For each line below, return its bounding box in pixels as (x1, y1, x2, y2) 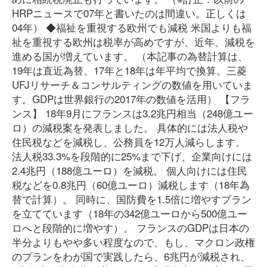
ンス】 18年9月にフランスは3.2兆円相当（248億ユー (12, 105, 253, 120)
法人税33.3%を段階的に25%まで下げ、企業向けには (12, 148, 252, 163)
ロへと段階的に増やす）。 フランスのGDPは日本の (12, 220, 249, 235)
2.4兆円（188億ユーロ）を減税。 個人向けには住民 (12, 163, 247, 178)
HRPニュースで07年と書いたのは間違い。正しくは (12, 5, 246, 20)
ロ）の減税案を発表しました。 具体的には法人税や (12, 120, 248, 135)
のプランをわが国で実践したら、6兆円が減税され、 (12, 249, 250, 263)
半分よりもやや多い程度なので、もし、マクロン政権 (12, 234, 255, 249)
